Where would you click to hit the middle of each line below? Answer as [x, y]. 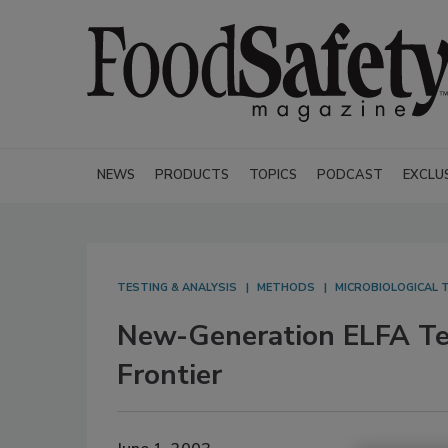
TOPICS [273, 175]
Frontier [169, 375]
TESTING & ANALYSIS [177, 287]
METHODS [286, 287]
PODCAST [350, 175]
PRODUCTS [192, 175]
